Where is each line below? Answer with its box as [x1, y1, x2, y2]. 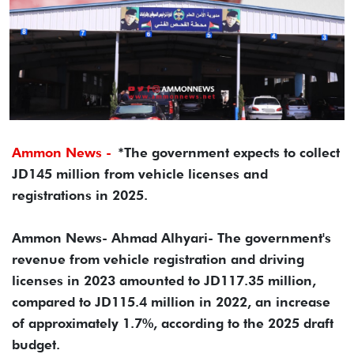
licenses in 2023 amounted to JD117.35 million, [12, 272, 316, 288]
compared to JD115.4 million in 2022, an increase [12, 293, 330, 310]
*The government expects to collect [118, 144, 340, 160]
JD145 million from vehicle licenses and [12, 165, 268, 182]
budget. [12, 336, 60, 352]
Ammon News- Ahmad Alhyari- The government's [12, 229, 331, 246]
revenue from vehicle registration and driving [12, 250, 304, 267]
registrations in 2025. [12, 186, 148, 203]
